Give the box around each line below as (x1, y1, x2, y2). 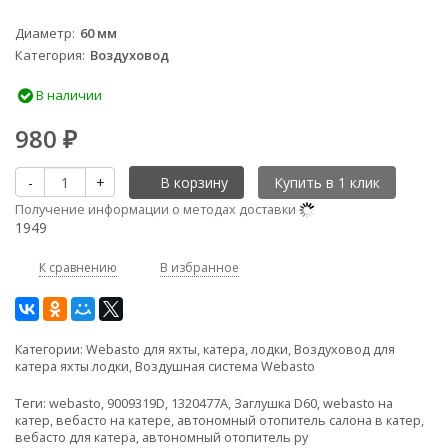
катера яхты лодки (15, 357, 129, 375)
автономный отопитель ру (142, 428, 308, 446)
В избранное (160, 259, 239, 276)
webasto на (323, 394, 393, 412)
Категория (15, 45, 82, 64)
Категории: (15, 340, 86, 358)
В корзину (160, 172, 228, 192)
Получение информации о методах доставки (15, 200, 299, 218)
